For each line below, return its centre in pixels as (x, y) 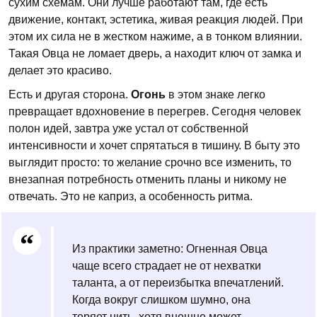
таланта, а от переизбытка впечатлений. (178, 283)
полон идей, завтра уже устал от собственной (128, 128)
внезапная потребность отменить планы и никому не (148, 179)
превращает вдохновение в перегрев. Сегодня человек (155, 111)
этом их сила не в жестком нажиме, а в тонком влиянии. (155, 36)
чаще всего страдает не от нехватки (167, 266)
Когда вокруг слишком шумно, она (161, 300)
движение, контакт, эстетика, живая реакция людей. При (156, 19)
